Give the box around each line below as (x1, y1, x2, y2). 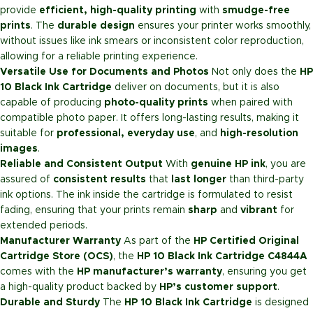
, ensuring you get (222, 267, 307, 277)
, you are (265, 159, 306, 170)
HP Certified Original (194, 236, 299, 247)
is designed (252, 298, 309, 308)
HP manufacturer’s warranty (77, 267, 222, 277)
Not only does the (209, 67, 300, 78)
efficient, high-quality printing (39, 6, 196, 16)
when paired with (208, 98, 293, 108)
